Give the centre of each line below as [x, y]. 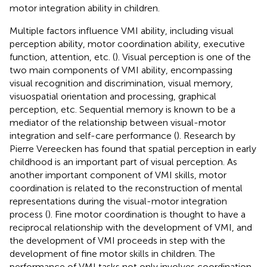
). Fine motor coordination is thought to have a [147, 214]
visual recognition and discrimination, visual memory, [121, 83]
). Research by [206, 135]
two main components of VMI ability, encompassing [121, 70]
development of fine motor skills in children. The [112, 253]
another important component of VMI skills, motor [118, 175]
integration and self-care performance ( [93, 135]
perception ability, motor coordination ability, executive [127, 44]
